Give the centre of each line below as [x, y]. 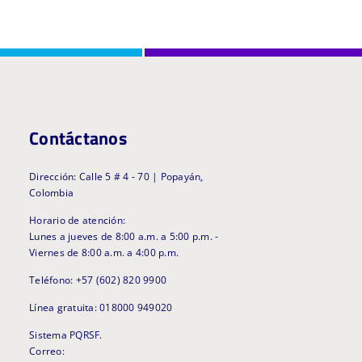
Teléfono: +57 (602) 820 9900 [98, 280]
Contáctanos [78, 139]
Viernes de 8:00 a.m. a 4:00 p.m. [104, 253]
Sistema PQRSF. [66, 335]
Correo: [47, 351]
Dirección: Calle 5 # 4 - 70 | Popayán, [116, 177]
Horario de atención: [78, 221]
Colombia [52, 193]
